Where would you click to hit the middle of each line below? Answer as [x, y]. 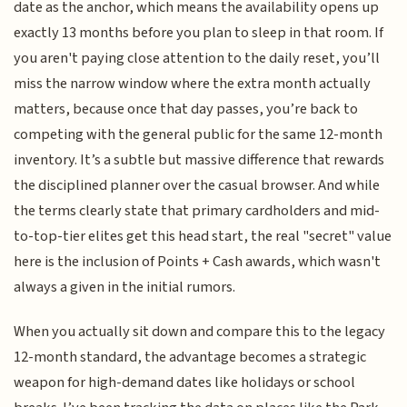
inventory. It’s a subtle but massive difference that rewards [199, 160]
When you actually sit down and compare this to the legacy [200, 331]
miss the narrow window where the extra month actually [193, 84]
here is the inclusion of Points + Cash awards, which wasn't [198, 262]
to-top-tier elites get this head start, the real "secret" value [203, 237]
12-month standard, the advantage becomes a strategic [190, 357]
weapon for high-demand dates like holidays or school [185, 382]
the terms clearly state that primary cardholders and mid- [197, 211]
